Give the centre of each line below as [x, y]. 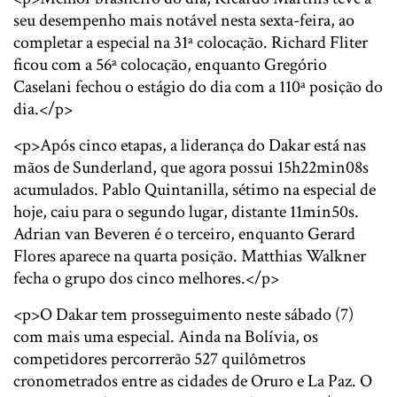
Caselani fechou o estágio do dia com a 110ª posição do [198, 87]
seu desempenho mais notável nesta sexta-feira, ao [184, 20]
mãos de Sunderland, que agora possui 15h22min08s [191, 167]
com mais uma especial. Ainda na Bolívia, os [166, 337]
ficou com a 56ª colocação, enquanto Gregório [170, 65]
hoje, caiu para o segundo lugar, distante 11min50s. [186, 212]
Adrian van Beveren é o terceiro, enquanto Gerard [184, 234]
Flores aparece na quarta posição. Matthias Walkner [190, 256]
